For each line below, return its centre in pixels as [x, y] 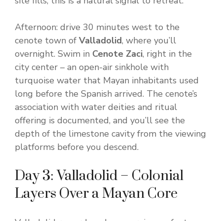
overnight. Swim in [54, 54]
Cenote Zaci [117, 54]
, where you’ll [149, 41]
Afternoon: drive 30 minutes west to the [97, 27]
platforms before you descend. [77, 147]
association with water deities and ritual [96, 107]
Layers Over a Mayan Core [96, 194]
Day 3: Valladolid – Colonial [99, 176]
